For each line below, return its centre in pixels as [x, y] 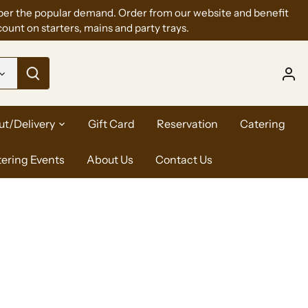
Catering [262, 123]
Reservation [187, 123]
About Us [110, 159]
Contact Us [184, 159]
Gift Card [111, 123]
